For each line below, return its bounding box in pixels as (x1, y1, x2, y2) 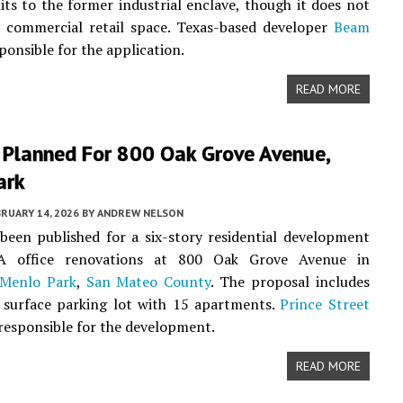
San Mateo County (85, 272, 211, 291)
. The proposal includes (210, 272, 370, 291)
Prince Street (280, 294, 370, 314)
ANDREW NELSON (97, 206, 184, 219)
